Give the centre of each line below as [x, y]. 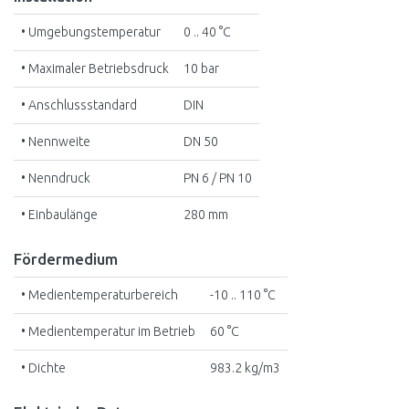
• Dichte [43, 368]
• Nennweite [56, 142]
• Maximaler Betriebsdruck [95, 68]
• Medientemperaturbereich [100, 295]
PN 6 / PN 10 [218, 178]
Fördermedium [66, 259]
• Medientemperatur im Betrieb [108, 331]
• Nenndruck [56, 178]
